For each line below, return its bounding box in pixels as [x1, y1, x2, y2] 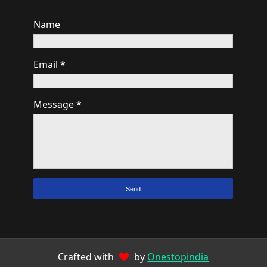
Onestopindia [147, 250, 209, 263]
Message [33, 98, 77, 111]
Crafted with [58, 250, 117, 263]
